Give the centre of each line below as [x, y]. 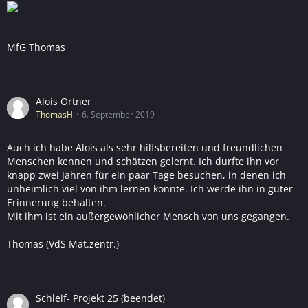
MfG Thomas [36, 47]
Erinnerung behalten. [56, 202]
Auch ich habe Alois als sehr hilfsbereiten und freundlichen [145, 147]
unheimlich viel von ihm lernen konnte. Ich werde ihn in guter [150, 189]
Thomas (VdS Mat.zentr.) [63, 244]
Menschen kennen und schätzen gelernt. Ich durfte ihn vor [143, 161]
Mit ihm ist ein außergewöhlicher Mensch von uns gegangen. [148, 216]
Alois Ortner [64, 101]
